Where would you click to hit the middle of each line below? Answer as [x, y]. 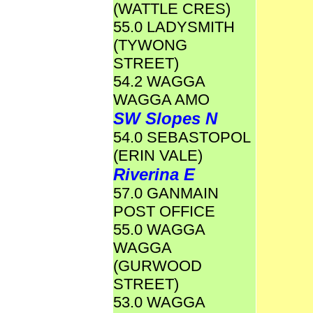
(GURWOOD [158, 266]
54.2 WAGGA [159, 81]
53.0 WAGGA [159, 302]
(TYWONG [150, 45]
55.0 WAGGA [159, 230]
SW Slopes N [165, 118]
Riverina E [154, 174]
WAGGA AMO [161, 100]
